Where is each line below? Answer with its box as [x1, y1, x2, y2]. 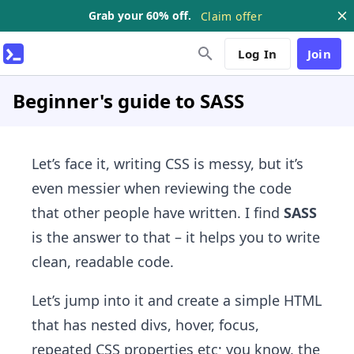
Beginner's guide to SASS [13, 88, 244, 114]
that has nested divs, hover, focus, [32, 315, 259, 334]
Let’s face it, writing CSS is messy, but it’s [32, 154, 303, 173]
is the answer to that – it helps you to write [32, 228, 320, 247]
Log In [238, 45, 277, 62]
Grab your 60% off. [88, 8, 192, 23]
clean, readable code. [32, 252, 174, 271]
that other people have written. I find [32, 203, 284, 222]
